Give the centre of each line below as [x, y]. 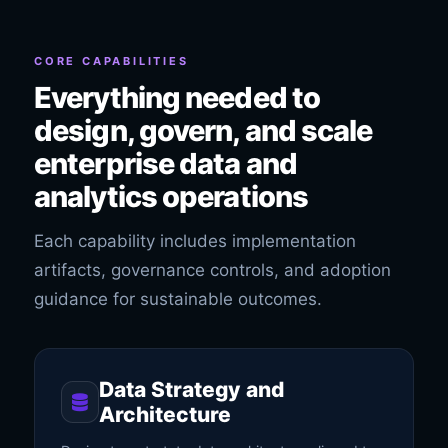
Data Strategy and [191, 389]
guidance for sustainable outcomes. [178, 299]
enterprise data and [165, 163]
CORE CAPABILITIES [111, 61]
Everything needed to [177, 97]
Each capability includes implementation [195, 241]
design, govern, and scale [203, 130]
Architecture [164, 414]
